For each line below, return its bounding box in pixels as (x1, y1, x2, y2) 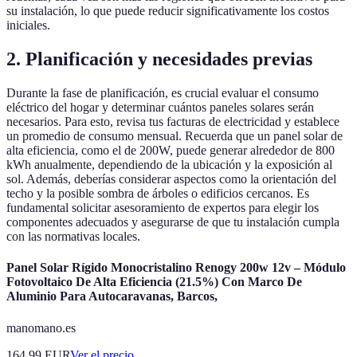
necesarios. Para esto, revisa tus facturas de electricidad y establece (6, 115, 339, 129)
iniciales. (6, 18, 50, 33)
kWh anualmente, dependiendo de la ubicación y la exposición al (6, 158, 332, 172)
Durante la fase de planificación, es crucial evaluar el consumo (6, 86, 319, 100)
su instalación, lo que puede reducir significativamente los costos (6, 4, 329, 18)
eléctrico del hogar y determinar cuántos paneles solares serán (6, 100, 314, 115)
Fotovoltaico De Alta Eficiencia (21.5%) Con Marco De (6, 275, 302, 289)
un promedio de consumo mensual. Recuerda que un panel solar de (6, 129, 343, 143)
